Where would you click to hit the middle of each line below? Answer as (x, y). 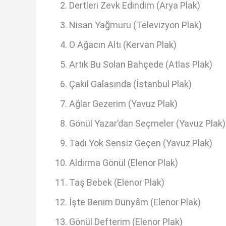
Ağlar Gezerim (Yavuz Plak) (123, 103)
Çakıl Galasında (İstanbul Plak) (130, 84)
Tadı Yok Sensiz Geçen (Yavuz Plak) (141, 143)
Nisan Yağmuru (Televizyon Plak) (135, 25)
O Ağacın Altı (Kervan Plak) (123, 44)
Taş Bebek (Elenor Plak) (117, 182)
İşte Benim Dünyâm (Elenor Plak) (135, 202)
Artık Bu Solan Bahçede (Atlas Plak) (141, 64)
